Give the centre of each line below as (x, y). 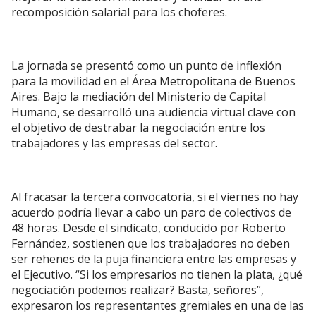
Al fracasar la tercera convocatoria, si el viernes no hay (155, 197)
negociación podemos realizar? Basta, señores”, (138, 290)
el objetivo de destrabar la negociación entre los (138, 128)
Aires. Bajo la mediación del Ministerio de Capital (139, 97)
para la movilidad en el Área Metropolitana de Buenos (153, 81)
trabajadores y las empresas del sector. (114, 143)
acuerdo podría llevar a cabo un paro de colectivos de (151, 212)
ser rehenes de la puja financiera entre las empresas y (154, 259)
